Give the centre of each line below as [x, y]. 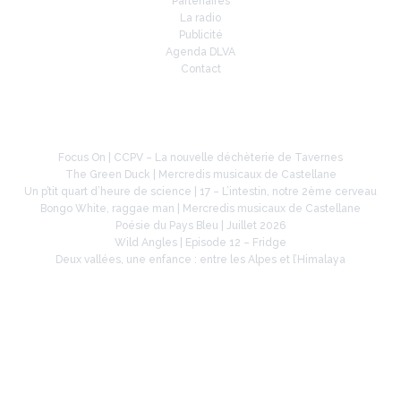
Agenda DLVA [200, 51]
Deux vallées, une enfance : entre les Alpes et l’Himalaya [200, 259]
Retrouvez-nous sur [200, 314]
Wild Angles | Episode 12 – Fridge [200, 242]
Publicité [200, 34]
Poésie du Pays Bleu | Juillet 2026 [200, 225]
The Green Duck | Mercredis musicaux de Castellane [200, 174]
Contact [200, 68]
